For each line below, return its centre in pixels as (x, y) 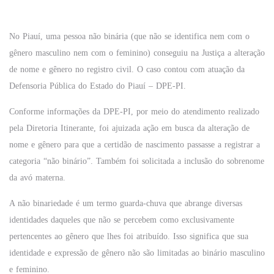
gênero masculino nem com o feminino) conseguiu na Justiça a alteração (137, 53)
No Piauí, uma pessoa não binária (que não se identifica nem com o (129, 36)
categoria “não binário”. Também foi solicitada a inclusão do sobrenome (137, 161)
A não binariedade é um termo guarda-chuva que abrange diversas (126, 203)
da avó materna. (37, 178)
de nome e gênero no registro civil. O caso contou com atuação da (127, 69)
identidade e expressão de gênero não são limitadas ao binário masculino (137, 253)
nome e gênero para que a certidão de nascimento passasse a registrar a (135, 145)
